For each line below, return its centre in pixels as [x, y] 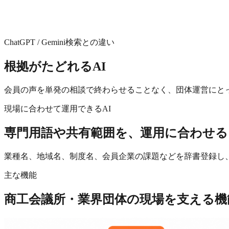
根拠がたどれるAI [55, 67]
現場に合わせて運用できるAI [58, 109]
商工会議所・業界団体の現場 [84, 199]
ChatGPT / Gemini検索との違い [59, 42]
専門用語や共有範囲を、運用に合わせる [116, 133]
